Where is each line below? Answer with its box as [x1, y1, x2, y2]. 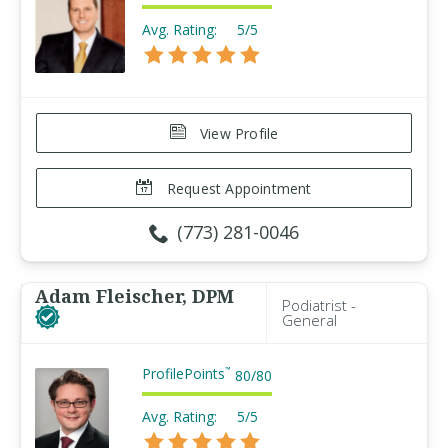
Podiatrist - [282, 295, 356, 315]
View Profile [195, 124, 279, 143]
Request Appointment [162, 179, 312, 198]
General [282, 310, 337, 330]
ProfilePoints [142, 364, 225, 383]
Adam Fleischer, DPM [35, 284, 234, 308]
